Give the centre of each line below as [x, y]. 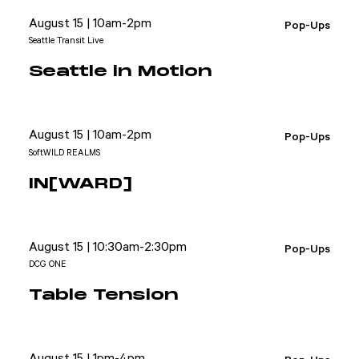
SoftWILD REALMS [65, 153]
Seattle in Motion [121, 72]
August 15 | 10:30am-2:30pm [108, 247]
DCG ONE [48, 264]
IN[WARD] [81, 184]
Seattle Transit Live [66, 41]
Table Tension [104, 296]
